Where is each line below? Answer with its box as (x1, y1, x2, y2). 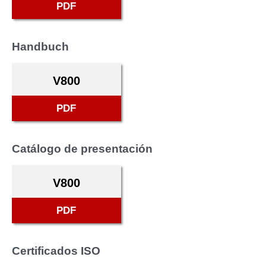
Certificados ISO (12, 244, 100, 257)
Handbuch (12, 40, 69, 53)
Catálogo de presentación (12, 142, 153, 155)
